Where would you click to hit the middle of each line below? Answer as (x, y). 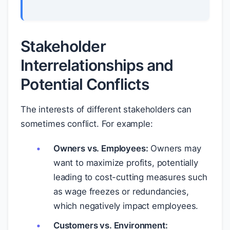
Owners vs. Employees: (101, 148)
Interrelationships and (97, 65)
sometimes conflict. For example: (87, 124)
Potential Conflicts (85, 84)
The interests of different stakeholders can (106, 109)
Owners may (175, 148)
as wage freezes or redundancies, (121, 191)
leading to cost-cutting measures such (130, 177)
